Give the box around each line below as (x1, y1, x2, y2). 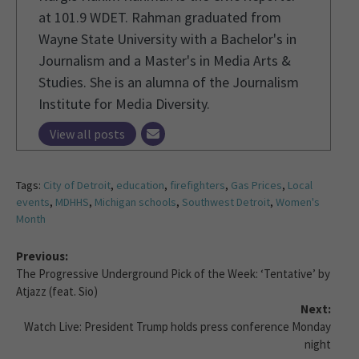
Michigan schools (95, 195, 176, 210)
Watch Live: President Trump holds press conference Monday (24, 319, 331, 335)
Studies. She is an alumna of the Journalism (38, 73, 299, 92)
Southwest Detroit (182, 195, 270, 210)
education (116, 178, 164, 193)
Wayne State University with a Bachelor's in (38, 30, 296, 49)
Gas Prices (231, 178, 282, 193)
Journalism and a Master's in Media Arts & (38, 51, 291, 71)
